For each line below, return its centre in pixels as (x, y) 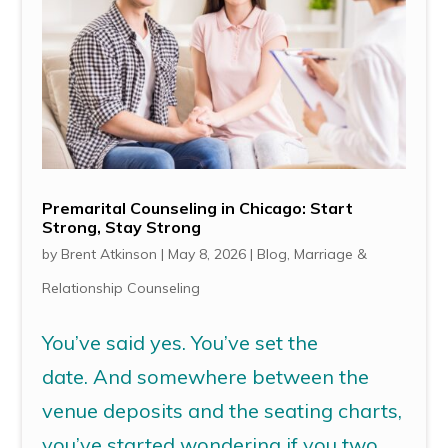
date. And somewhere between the (206, 377)
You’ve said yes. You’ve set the (180, 343)
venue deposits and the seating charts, (222, 411)
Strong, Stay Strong (122, 227)
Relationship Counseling (121, 288)
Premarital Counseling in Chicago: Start (198, 208)
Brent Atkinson (109, 254)
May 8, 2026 (207, 254)
